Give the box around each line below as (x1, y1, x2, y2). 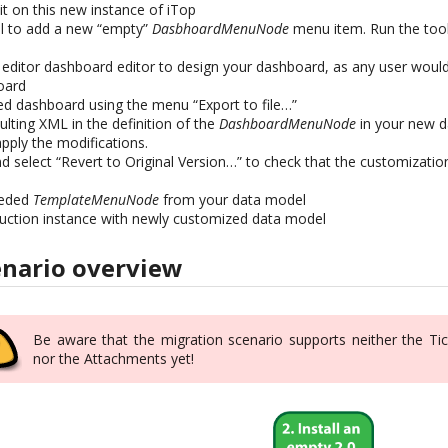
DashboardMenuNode (219, 114, 357, 134)
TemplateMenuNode (33, 190, 160, 210)
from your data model (159, 190, 307, 210)
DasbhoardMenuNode (152, 19, 290, 39)
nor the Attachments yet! (33, 348, 195, 368)
